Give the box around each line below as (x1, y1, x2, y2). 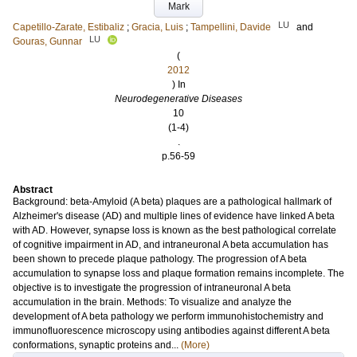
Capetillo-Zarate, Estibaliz (13, 22, 124, 33)
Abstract (13, 184, 53, 195)
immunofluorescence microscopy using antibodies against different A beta (13, 325, 330, 336)
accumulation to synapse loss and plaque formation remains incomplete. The (13, 268, 344, 279)
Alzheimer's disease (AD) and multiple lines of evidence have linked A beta (13, 210, 335, 222)
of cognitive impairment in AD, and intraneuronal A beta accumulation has (13, 239, 328, 250)
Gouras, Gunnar (13, 36, 82, 47)
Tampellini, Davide (190, 22, 271, 33)
